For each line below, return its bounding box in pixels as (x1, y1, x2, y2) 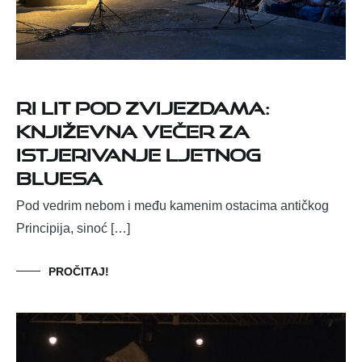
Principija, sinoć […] (16, 221, 130, 235)
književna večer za (16, 113, 250, 142)
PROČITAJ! (48, 264, 109, 278)
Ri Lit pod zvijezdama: (16, 90, 270, 119)
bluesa (16, 160, 103, 189)
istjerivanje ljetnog (16, 137, 261, 166)
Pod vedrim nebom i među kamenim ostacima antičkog (16, 198, 329, 213)
